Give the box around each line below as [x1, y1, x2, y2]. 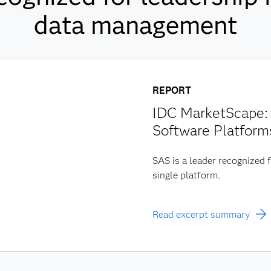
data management [34, 9, 237, 41]
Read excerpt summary [152, 209, 250, 220]
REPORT [152, 85, 192, 96]
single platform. [152, 169, 221, 181]
